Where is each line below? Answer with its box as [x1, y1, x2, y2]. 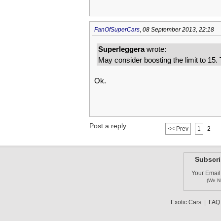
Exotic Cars [171, 199, 201, 206]
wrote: [144, 45, 166, 53]
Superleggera [98, 45, 145, 53]
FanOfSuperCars [94, 26, 140, 33]
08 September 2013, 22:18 [142, 26, 214, 33]
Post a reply [89, 122, 126, 130]
